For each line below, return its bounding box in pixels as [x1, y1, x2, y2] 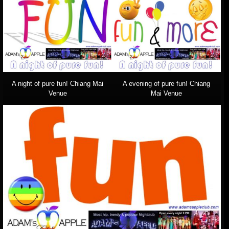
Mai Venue [151, 89, 182, 98]
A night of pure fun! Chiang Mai [12, 80, 103, 88]
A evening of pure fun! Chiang [123, 80, 210, 88]
